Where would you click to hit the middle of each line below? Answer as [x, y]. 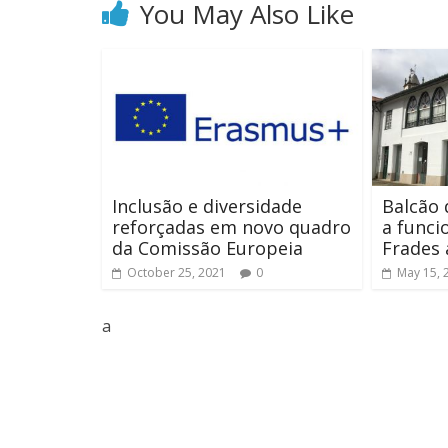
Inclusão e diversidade [207, 205]
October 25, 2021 [176, 272]
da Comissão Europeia [207, 247]
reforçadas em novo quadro [231, 226]
